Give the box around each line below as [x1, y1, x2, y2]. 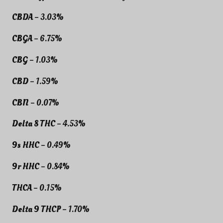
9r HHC [12, 160, 39, 172]
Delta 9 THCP [12, 203, 62, 215]
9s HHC [12, 139, 39, 151]
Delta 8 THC [12, 118, 57, 130]
